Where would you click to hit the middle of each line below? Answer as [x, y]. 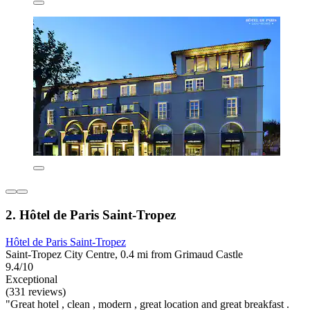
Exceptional [31, 279]
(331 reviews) [36, 291]
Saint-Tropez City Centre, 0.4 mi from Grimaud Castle [124, 254]
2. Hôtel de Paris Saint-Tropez [91, 215]
